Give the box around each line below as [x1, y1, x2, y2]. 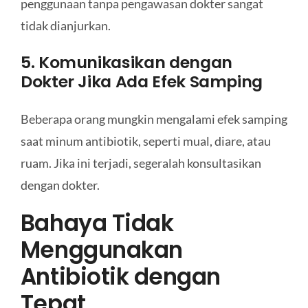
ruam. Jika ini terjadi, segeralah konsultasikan [20, 155, 261, 170]
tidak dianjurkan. [20, 18, 111, 34]
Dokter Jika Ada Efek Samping [20, 69, 263, 93]
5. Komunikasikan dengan [20, 50, 232, 74]
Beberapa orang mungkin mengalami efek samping [20, 111, 287, 126]
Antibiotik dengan [20, 261, 221, 292]
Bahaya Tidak [20, 207, 174, 239]
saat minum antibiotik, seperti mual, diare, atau [20, 133, 271, 148]
